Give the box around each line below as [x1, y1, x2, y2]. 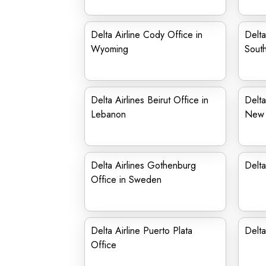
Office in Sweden [91, 173, 161, 186]
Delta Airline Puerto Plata [91, 224, 192, 237]
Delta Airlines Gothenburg [91, 159, 196, 172]
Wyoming [91, 42, 128, 56]
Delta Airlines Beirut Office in [91, 93, 208, 107]
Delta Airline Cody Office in [91, 28, 202, 42]
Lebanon [91, 107, 126, 121]
